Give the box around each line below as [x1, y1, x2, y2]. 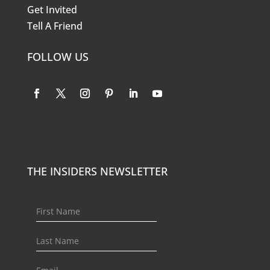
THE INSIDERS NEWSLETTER [27, 164, 168, 179]
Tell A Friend [27, 19, 83, 33]
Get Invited [27, 3, 77, 17]
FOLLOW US [27, 49, 89, 64]
